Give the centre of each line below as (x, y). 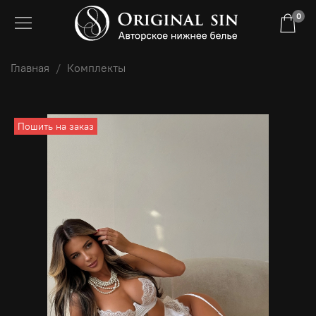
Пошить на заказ (56, 126)
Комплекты (96, 67)
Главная (30, 67)
